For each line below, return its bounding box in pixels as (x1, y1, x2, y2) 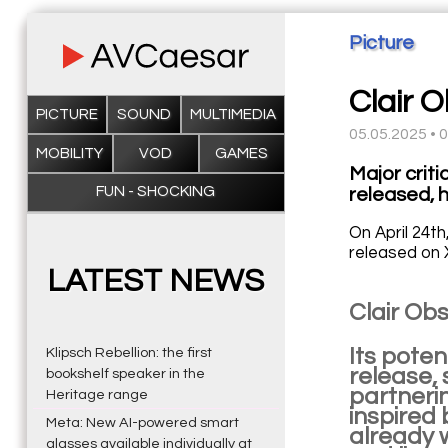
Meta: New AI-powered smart (45, 415, 239, 431)
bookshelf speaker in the (45, 365, 205, 381)
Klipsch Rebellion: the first (45, 344, 212, 360)
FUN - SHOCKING (96, 184, 216, 200)
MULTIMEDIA (189, 106, 276, 122)
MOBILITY (36, 145, 104, 161)
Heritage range (45, 386, 148, 402)
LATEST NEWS (47, 264, 265, 298)
